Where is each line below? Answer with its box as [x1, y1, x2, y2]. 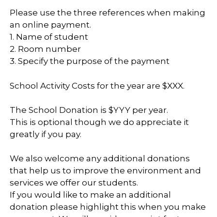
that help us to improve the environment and [10, 166, 201, 176]
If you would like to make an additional [10, 190, 171, 200]
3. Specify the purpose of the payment [10, 56, 170, 66]
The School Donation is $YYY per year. [10, 105, 168, 115]
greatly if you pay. [10, 129, 81, 139]
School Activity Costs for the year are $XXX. [10, 80, 185, 91]
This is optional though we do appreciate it [10, 117, 189, 127]
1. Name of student [10, 32, 88, 42]
